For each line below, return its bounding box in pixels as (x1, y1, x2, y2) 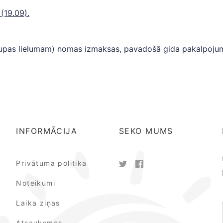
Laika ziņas (16, 199, 60, 207)
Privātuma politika (16, 159, 87, 167)
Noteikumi (16, 179, 55, 187)
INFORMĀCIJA (16, 126, 78, 136)
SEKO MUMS (118, 126, 173, 136)
